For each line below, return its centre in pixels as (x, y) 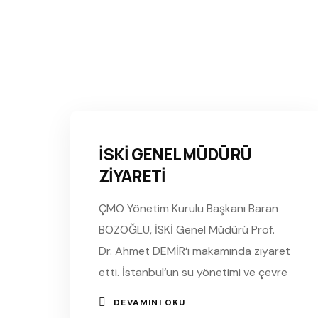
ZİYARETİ (132, 176)
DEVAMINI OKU (150, 302)
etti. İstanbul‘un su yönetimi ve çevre (193, 272)
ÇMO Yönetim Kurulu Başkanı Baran (188, 208)
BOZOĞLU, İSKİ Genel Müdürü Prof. (187, 229)
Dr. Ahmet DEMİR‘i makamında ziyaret (194, 251)
